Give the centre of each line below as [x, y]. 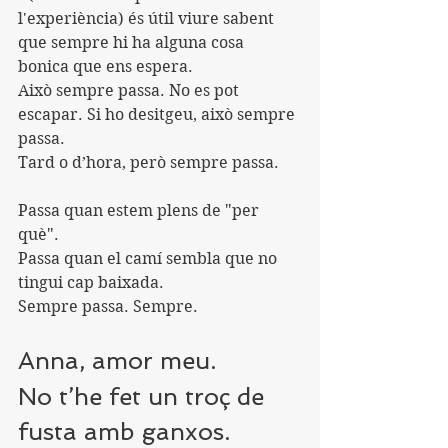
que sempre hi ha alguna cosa [133, 42]
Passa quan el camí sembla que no [149, 258]
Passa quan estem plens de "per [140, 210]
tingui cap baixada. [91, 282]
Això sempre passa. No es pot [130, 90]
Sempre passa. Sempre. [108, 306]
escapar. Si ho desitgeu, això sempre [158, 114]
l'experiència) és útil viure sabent [148, 18]
